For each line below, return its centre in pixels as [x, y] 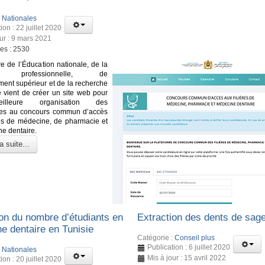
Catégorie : [156, 237]
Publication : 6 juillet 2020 [189, 247]
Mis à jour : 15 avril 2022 [187, 258]
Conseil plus [195, 237]
